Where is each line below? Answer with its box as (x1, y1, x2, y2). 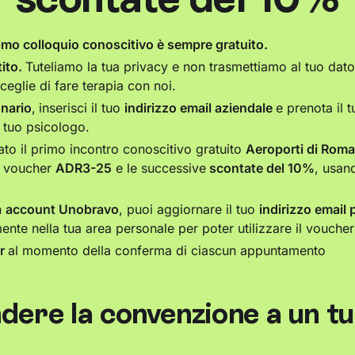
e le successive (112, 160, 206, 177)
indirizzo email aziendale (124, 100, 276, 116)
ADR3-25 (55, 160, 112, 177)
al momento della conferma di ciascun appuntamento (8, 242, 326, 259)
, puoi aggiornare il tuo (119, 201, 259, 218)
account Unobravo (6, 201, 119, 218)
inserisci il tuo (39, 100, 124, 116)
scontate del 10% (206, 160, 315, 177)
